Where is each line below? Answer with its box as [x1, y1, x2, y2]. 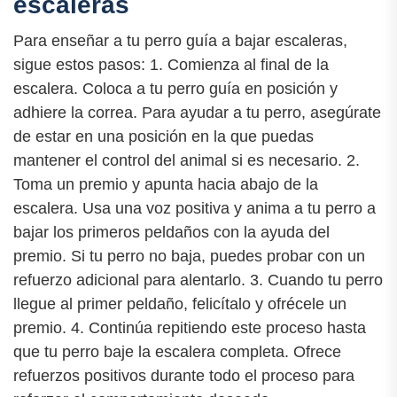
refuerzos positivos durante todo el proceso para [13, 367, 354, 385]
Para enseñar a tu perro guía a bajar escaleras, [13, 32, 347, 51]
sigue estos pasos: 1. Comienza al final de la [13, 56, 329, 74]
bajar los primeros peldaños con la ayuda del [13, 223, 330, 242]
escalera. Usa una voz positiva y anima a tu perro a [13, 199, 376, 218]
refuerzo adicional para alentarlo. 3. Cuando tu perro [13, 271, 383, 290]
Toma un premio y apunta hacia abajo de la [13, 175, 318, 194]
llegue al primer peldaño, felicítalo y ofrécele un [13, 295, 346, 314]
